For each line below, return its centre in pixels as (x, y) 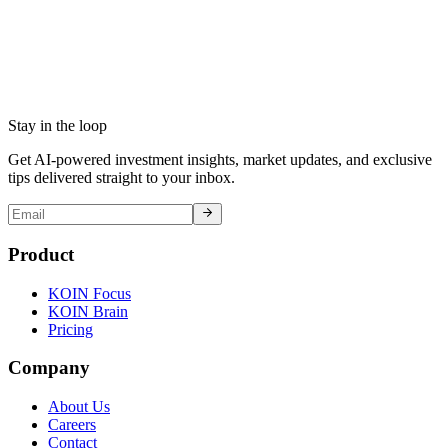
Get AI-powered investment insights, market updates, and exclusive (220, 160)
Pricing (70, 329)
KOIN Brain (88, 311)
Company (49, 368)
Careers (72, 425)
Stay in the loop (57, 126)
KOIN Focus (89, 293)
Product (41, 255)
